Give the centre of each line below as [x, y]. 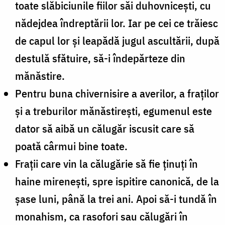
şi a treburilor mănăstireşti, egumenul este [114, 110]
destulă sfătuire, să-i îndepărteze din [100, 58]
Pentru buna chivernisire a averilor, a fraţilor [117, 93]
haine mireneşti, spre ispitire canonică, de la [117, 181]
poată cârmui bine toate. [71, 146]
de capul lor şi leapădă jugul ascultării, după [117, 40]
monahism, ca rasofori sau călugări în [101, 216]
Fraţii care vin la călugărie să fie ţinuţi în [106, 163]
